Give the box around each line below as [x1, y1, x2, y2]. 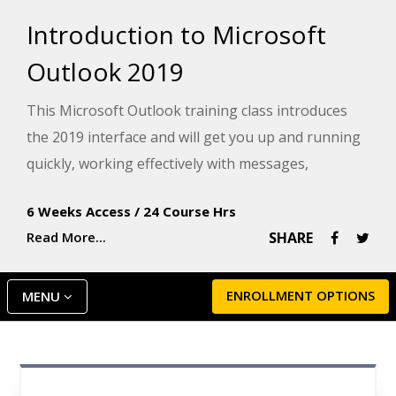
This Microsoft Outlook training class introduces [27, 101, 347, 121]
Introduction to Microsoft [27, 18, 326, 52]
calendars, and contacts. [27, 180, 184, 201]
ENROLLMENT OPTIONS [226, 286, 375, 305]
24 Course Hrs [143, 202, 236, 221]
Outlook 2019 [27, 55, 184, 89]
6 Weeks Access [27, 202, 131, 221]
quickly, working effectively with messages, [27, 154, 308, 174]
